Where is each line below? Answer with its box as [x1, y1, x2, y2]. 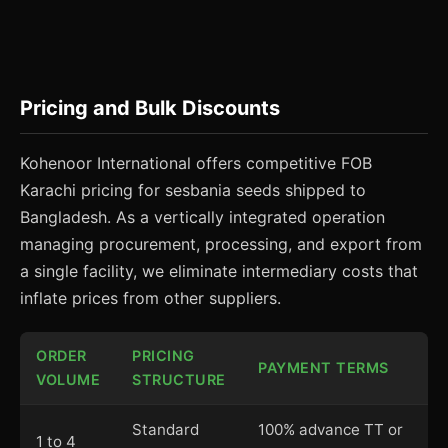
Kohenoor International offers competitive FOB [20, 153, 372, 173]
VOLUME [36, 371, 100, 388]
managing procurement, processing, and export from [20, 234, 422, 254]
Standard [132, 420, 199, 439]
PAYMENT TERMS [258, 359, 389, 376]
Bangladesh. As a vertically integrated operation [20, 207, 385, 227]
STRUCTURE [132, 371, 226, 388]
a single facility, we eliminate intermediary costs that [20, 261, 418, 281]
